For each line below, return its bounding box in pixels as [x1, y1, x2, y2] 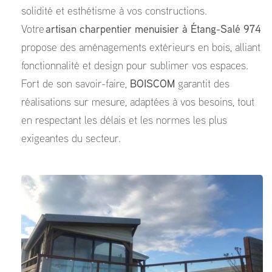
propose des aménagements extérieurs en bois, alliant [21, 43, 260, 53]
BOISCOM [130, 80, 175, 90]
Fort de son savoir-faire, [21, 80, 130, 90]
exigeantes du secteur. [21, 134, 121, 144]
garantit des [175, 80, 229, 90]
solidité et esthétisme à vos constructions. [21, 7, 207, 17]
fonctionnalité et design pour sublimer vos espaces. [21, 61, 248, 72]
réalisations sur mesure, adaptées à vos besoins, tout [21, 98, 254, 108]
